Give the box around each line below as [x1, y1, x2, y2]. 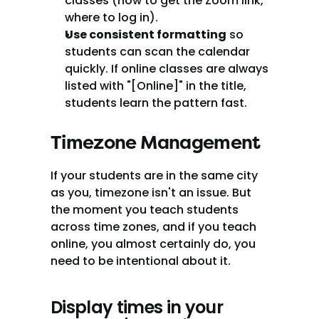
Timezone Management [51, 132, 261, 154]
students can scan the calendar [65, 43, 250, 60]
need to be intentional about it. [51, 253, 231, 269]
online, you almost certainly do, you [51, 236, 256, 252]
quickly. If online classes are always [65, 61, 268, 77]
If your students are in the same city [51, 167, 258, 184]
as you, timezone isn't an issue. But [51, 184, 251, 201]
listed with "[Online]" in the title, [65, 78, 246, 94]
